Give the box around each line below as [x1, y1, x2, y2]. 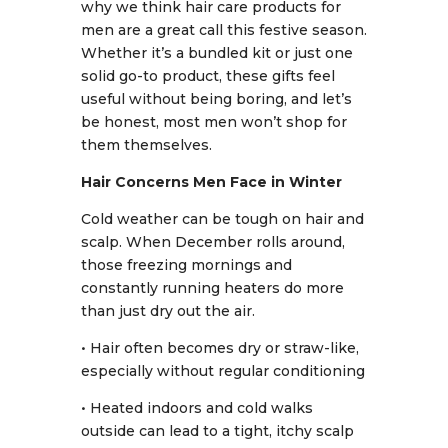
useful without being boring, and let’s [80, 90, 352, 108]
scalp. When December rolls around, [80, 233, 345, 251]
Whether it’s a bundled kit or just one [80, 44, 353, 62]
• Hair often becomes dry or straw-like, [80, 339, 359, 357]
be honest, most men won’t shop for [80, 113, 347, 131]
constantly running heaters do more [80, 279, 344, 297]
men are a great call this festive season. [80, 21, 367, 39]
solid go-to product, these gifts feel [80, 67, 335, 85]
